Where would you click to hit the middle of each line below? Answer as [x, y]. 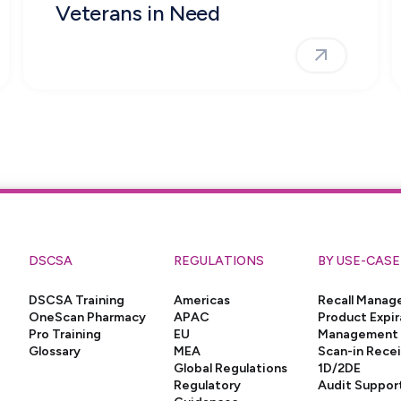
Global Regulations [230, 368]
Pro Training [65, 334]
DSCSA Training [77, 300]
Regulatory [207, 385]
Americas [201, 300]
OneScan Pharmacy [88, 317]
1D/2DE [340, 368]
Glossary [55, 351]
